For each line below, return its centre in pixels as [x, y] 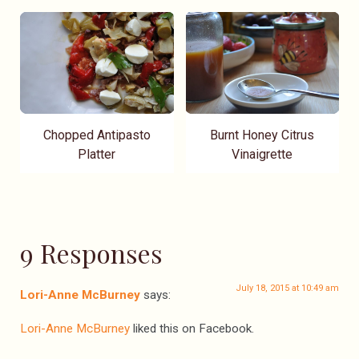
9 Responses [91, 252]
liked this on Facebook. [192, 328]
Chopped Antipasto [97, 135]
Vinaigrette [262, 154]
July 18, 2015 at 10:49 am [287, 288]
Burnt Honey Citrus [262, 135]
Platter [97, 154]
